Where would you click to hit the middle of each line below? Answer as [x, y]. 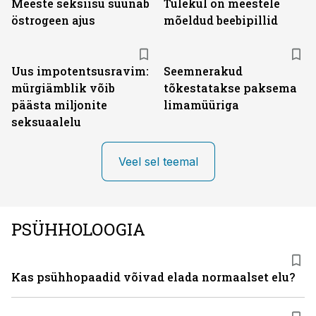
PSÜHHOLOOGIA [78, 229]
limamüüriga [201, 105]
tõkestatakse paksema [230, 88]
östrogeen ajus [53, 20]
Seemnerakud [203, 71]
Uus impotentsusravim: [80, 71]
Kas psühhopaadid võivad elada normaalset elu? [153, 277]
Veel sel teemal [158, 162]
